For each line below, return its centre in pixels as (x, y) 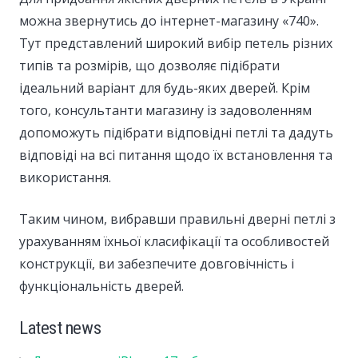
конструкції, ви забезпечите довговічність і (157, 263)
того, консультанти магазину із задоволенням (165, 110)
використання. (65, 177)
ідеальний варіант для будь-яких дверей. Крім (165, 88)
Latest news (60, 327)
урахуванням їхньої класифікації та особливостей (174, 241)
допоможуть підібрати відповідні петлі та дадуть (176, 132)
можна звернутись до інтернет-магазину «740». (169, 20)
